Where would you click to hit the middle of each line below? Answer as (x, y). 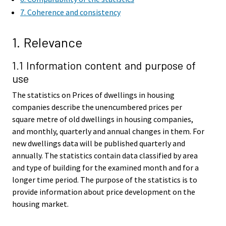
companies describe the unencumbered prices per (97, 107)
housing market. (40, 204)
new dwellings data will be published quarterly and (99, 144)
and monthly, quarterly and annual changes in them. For (108, 131)
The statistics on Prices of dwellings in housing (93, 95)
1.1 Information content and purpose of (104, 65)
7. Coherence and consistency (70, 12)
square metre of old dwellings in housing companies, (103, 119)
